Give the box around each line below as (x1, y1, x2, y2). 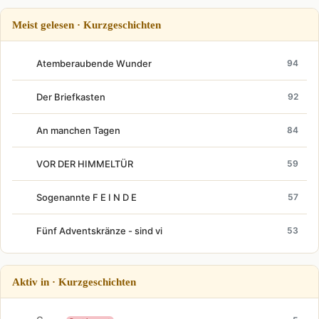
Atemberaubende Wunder (36, 57, 152, 69)
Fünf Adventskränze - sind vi (36, 224, 162, 236)
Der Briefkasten (36, 90, 105, 103)
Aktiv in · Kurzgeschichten (12, 275, 136, 288)
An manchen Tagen (36, 124, 120, 136)
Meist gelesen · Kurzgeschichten (12, 18, 161, 31)
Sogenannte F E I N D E (36, 191, 137, 203)
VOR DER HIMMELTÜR (36, 157, 133, 169)
